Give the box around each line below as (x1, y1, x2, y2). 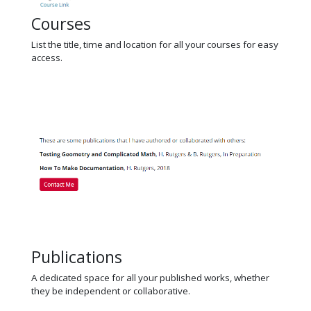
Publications (31, 245, 122, 268)
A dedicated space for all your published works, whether (31, 271, 269, 284)
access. (31, 51, 62, 64)
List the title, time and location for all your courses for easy (31, 37, 278, 51)
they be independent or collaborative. (31, 284, 190, 297)
